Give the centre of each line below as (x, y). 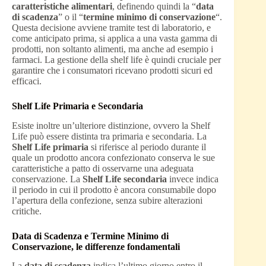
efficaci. (27, 81)
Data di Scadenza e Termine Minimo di (90, 236)
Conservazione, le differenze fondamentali (96, 246)
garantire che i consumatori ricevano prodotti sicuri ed (112, 70)
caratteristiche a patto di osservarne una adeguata (103, 168)
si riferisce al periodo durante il (147, 147)
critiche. (27, 211)
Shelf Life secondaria (125, 179)
